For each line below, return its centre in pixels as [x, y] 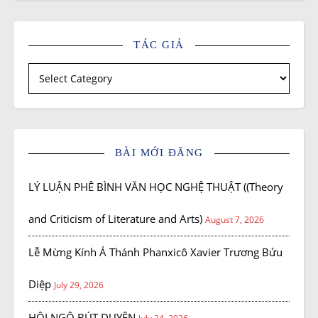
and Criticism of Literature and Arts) [115, 219]
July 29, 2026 [79, 285]
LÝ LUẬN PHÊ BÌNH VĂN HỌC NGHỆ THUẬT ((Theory [156, 187]
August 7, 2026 [235, 220]
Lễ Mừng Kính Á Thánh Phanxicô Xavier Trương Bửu [155, 252]
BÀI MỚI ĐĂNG [159, 153]
